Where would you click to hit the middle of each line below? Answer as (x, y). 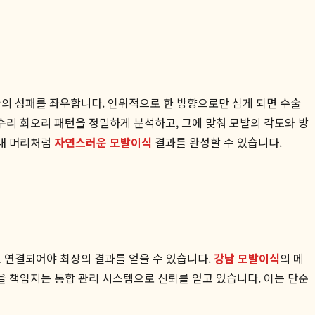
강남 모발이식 (247, 258)
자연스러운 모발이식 (103, 142)
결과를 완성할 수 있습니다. (217, 142)
